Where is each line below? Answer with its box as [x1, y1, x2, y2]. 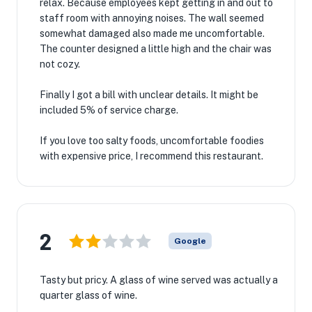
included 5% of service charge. [40, 104, 178, 116]
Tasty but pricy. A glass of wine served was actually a [40, 274, 278, 286]
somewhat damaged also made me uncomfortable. [40, 28, 265, 39]
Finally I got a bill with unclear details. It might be [40, 89, 258, 100]
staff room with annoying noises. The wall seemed [40, 13, 264, 24]
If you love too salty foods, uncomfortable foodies [40, 135, 264, 146]
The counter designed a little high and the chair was [40, 43, 272, 54]
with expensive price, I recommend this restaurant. [40, 150, 263, 162]
